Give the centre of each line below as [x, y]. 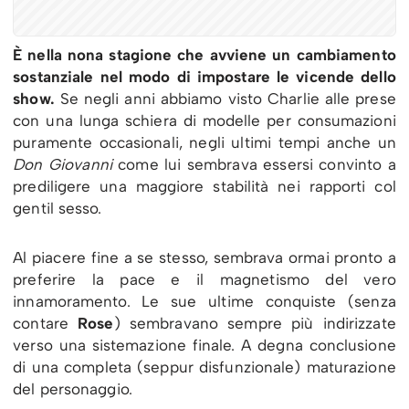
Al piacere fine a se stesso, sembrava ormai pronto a [204, 257]
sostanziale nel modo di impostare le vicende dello [204, 76]
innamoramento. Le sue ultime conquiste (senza [204, 301]
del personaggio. [73, 388]
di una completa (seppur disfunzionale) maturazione [204, 367]
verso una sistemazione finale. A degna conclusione [204, 345]
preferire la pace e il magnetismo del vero [204, 279]
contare [41, 323]
